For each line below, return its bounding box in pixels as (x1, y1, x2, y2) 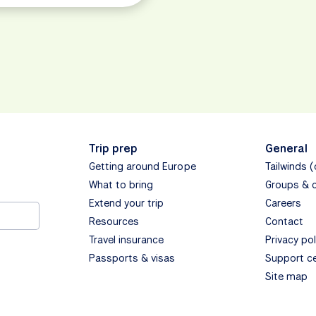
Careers (265, 196, 302, 211)
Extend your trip (88, 196, 164, 211)
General (265, 141, 308, 157)
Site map (265, 269, 308, 284)
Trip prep (88, 141, 138, 157)
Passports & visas (88, 251, 176, 266)
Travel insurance (88, 233, 164, 248)
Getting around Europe (88, 159, 196, 174)
